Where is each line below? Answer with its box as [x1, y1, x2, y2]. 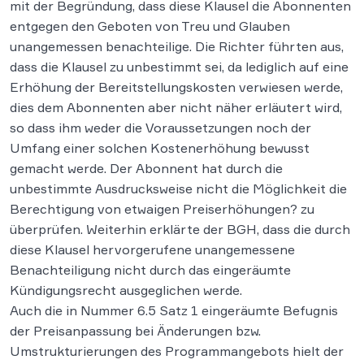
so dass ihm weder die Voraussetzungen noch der [10, 119, 311, 136]
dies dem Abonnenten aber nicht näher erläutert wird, [10, 99, 342, 115]
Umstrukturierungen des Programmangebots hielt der [10, 343, 344, 359]
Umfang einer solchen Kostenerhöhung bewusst [10, 140, 310, 156]
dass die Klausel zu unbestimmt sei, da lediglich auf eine [10, 58, 349, 75]
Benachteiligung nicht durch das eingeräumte [10, 262, 291, 278]
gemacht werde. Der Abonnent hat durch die [10, 160, 283, 176]
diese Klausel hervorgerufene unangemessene [10, 241, 295, 258]
